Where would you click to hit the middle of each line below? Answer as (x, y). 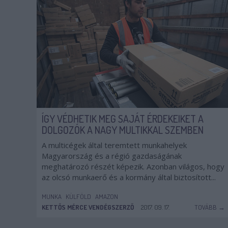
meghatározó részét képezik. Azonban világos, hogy (133, 166)
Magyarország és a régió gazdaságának (112, 156)
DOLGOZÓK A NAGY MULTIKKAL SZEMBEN (123, 130)
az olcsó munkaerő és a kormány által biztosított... (129, 177)
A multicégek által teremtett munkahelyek (114, 145)
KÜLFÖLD (78, 196)
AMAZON (107, 196)
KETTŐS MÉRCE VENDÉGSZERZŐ (88, 207)
